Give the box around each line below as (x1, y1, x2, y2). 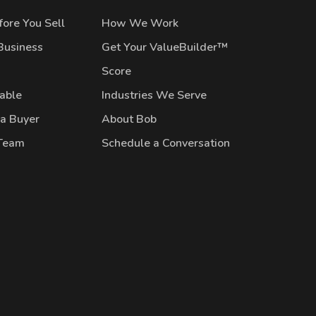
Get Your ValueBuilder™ (102, 39, 229, 55)
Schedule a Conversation (102, 135, 231, 151)
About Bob (102, 111, 157, 127)
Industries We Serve (102, 87, 207, 103)
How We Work (102, 16, 179, 31)
